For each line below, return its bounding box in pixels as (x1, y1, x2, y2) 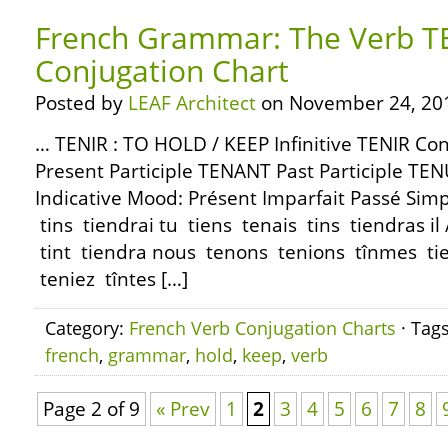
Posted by (35, 90, 128, 116)
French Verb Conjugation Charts (129, 316, 396, 340)
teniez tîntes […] (35, 266, 188, 292)
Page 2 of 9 (43, 396, 140, 422)
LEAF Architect (128, 90, 256, 116)
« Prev (156, 396, 210, 422)
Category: (45, 316, 129, 340)
